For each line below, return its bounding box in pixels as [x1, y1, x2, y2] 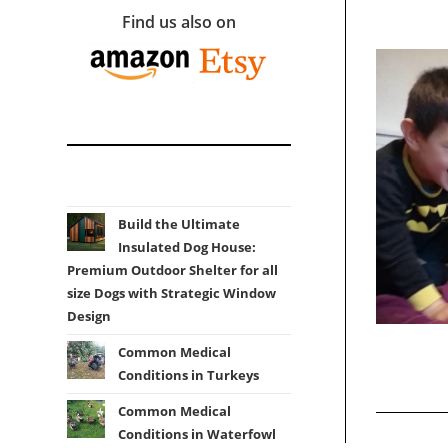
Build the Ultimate [118, 215, 241, 233]
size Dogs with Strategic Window [67, 284, 277, 302]
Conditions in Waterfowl [118, 425, 277, 443]
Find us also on [122, 11, 237, 33]
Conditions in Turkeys [118, 366, 260, 384]
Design [67, 307, 112, 325]
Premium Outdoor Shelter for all [67, 261, 279, 279]
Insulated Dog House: [118, 238, 257, 256]
